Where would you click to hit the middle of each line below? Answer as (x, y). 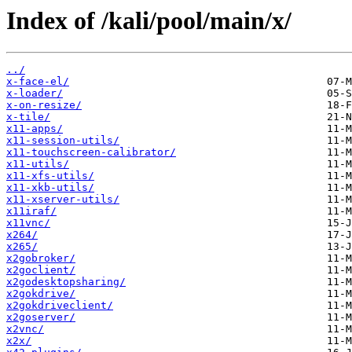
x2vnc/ (25, 329)
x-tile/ (28, 117)
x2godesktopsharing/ (66, 282)
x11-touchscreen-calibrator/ (91, 152)
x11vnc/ (28, 223)
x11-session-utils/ (63, 141)
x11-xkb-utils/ (50, 188)
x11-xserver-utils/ (63, 200)
